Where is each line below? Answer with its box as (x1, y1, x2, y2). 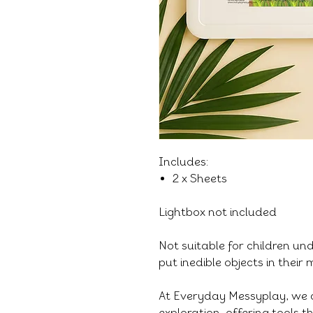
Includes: (159, 155, 208, 168)
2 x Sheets (173, 172, 227, 185)
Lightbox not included (159, 205, 277, 219)
